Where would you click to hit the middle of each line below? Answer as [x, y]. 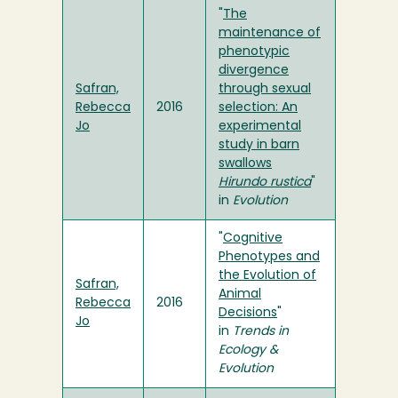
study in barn [259, 146]
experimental [260, 127]
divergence [254, 71]
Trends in [261, 332]
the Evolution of [267, 276]
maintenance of [270, 34]
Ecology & [248, 351]
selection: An [258, 108]
